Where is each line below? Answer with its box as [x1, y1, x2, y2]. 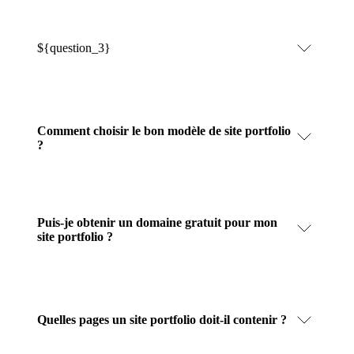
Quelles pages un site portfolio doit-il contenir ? [37, 312, 287, 326]
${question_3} [37, 40, 111, 55]
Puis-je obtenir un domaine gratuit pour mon [37, 215, 277, 229]
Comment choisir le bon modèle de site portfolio [37, 123, 291, 137]
